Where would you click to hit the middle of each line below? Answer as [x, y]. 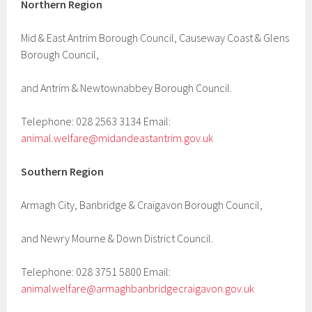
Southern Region [63, 171]
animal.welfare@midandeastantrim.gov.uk [117, 138]
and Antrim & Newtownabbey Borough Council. [127, 88]
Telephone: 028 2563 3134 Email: [96, 121]
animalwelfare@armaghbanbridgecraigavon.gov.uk [138, 288]
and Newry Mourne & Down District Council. [117, 238]
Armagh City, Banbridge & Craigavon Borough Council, [142, 205]
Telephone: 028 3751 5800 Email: [96, 272]
